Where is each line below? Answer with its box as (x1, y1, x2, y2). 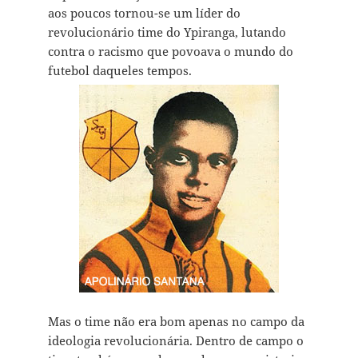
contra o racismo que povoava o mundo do (47, 42, 293, 59)
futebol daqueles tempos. (47, 62, 192, 78)
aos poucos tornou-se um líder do (47, 4, 241, 21)
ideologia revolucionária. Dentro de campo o (47, 332, 304, 348)
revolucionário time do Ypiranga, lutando (47, 23, 286, 40)
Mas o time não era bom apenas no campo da (47, 312, 304, 329)
